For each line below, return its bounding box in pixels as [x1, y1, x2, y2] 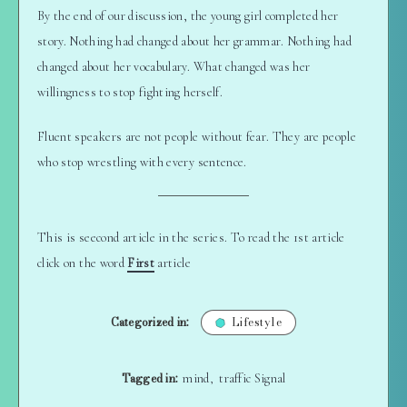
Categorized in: [110, 313, 189, 332]
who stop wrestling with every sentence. [37, 154, 247, 170]
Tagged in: [121, 370, 178, 388]
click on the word [37, 254, 128, 271]
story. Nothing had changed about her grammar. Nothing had [37, 33, 352, 49]
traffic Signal [219, 371, 286, 387]
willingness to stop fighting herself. [37, 84, 223, 100]
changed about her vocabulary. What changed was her [37, 58, 311, 74]
